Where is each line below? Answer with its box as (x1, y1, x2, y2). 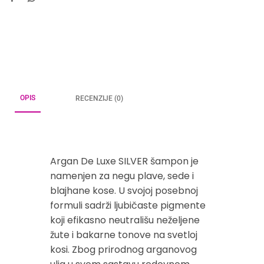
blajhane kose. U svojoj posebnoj (50, 183, 198, 197)
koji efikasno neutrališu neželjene (50, 213, 200, 227)
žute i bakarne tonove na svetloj (50, 227, 197, 242)
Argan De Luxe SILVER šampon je (50, 154, 199, 168)
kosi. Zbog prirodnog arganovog (50, 242, 197, 256)
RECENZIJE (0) (75, 94, 123, 103)
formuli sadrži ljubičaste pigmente (50, 198, 206, 212)
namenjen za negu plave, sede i (50, 169, 194, 183)
